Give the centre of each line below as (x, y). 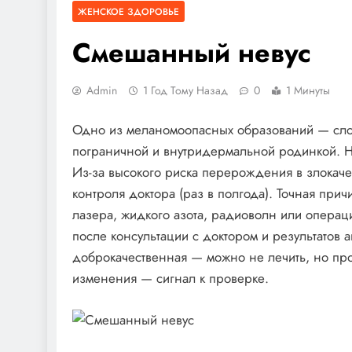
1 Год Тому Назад (185, 90)
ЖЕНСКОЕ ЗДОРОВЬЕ (128, 11)
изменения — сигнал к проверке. (170, 279)
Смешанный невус (192, 53)
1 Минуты (308, 90)
